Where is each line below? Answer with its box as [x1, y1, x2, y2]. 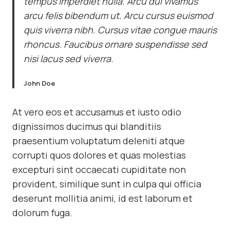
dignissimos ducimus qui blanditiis [12, 120, 161, 133]
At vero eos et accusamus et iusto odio [12, 106, 181, 119]
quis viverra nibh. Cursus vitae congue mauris [24, 24, 217, 36]
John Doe [24, 79, 55, 88]
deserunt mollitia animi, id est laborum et [12, 192, 193, 205]
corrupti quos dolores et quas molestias [12, 149, 186, 162]
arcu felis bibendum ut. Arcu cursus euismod [24, 9, 213, 22]
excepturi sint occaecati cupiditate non [12, 163, 186, 176]
